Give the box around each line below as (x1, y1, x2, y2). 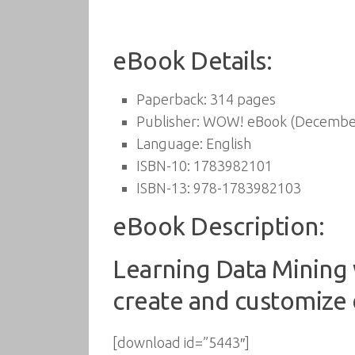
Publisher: (136, 113, 200, 129)
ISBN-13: (136, 180, 190, 196)
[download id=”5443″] (113, 334, 250, 350)
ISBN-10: (136, 158, 190, 174)
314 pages (207, 91, 276, 107)
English (203, 136, 251, 151)
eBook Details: (113, 47, 272, 74)
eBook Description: (113, 212, 324, 240)
